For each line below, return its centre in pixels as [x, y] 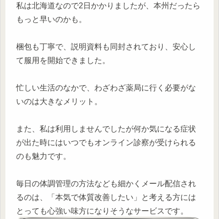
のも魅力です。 [44, 156]
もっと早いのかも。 [51, 19]
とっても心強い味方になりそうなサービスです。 [102, 211]
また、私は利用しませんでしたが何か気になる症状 [106, 129]
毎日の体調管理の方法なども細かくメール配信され [106, 183]
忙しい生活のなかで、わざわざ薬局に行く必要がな [106, 88]
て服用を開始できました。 [63, 60]
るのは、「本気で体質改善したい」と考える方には [106, 197]
